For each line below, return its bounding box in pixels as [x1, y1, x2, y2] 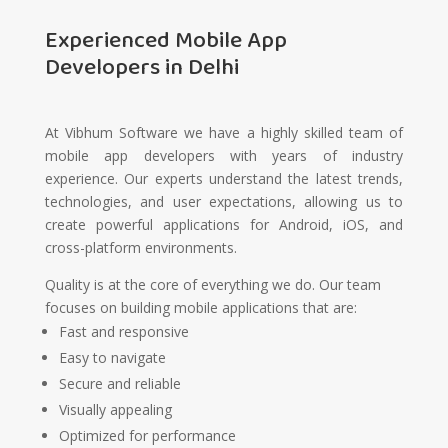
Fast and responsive [58, 322, 189, 342]
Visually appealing [58, 400, 172, 420]
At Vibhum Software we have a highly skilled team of [44, 123, 404, 143]
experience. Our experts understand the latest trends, [44, 169, 404, 189]
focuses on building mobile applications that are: [44, 298, 357, 318]
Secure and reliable [58, 374, 181, 394]
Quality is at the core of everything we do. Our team [44, 275, 381, 295]
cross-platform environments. [44, 238, 237, 258]
